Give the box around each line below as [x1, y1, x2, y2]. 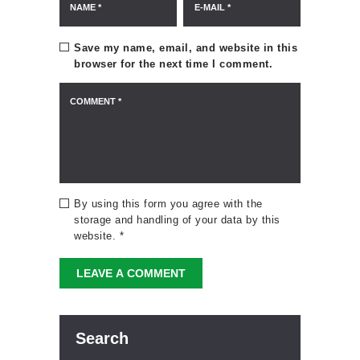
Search [76, 329, 129, 347]
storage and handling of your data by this [74, 213, 280, 226]
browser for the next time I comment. [74, 57, 273, 70]
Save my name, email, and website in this [74, 41, 298, 54]
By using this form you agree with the [74, 197, 263, 210]
